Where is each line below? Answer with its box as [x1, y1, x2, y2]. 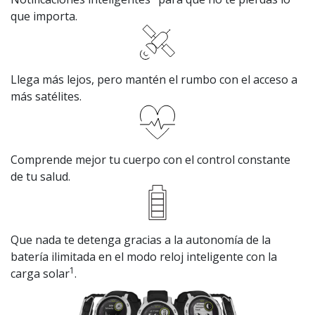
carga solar [11, 266, 70, 282]
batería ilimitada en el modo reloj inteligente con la [11, 249, 277, 265]
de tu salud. [11, 169, 70, 185]
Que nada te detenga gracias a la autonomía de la [11, 232, 271, 248]
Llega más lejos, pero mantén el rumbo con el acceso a [11, 72, 297, 88]
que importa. [11, 8, 77, 25]
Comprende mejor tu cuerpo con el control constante [11, 152, 290, 168]
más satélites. [11, 89, 82, 105]
